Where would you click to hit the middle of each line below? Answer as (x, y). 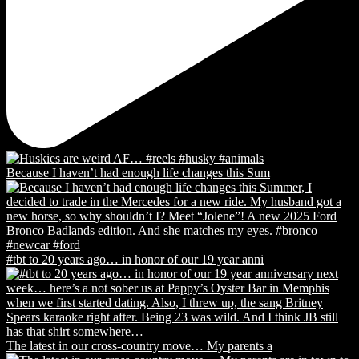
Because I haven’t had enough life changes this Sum (138, 173)
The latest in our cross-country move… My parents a (139, 346)
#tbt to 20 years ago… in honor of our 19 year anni (135, 260)
